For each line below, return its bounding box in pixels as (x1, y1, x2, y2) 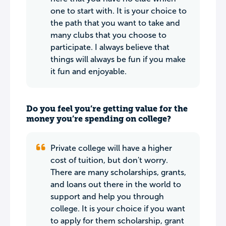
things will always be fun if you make (50, 55, 186, 64)
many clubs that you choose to (50, 31, 166, 39)
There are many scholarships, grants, (50, 168, 186, 177)
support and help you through (50, 192, 164, 201)
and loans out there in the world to (50, 180, 181, 189)
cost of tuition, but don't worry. (50, 156, 168, 164)
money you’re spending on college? (26, 114, 171, 124)
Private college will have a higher (50, 144, 172, 152)
